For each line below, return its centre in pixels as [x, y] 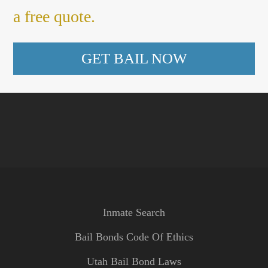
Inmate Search [134, 212]
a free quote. [54, 16]
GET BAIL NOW [134, 58]
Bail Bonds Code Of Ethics [134, 237]
